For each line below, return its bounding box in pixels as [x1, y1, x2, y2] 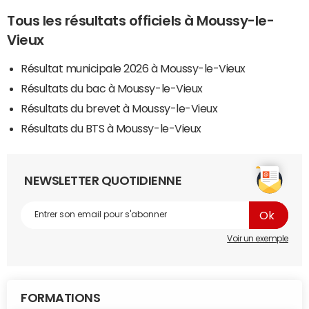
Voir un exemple [227, 234, 288, 243]
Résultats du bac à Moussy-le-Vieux [21, 82, 203, 94]
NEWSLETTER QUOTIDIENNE [24, 174, 182, 187]
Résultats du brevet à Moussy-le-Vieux [21, 102, 218, 114]
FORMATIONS [21, 291, 101, 304]
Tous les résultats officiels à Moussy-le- [7, 13, 275, 28]
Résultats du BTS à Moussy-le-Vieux [21, 122, 201, 134]
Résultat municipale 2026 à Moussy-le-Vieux [21, 62, 246, 74]
